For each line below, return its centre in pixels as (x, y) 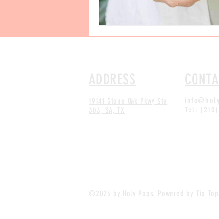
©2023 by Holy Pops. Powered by (142, 193)
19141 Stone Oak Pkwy (123, 101)
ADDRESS (113, 79)
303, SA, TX (107, 110)
